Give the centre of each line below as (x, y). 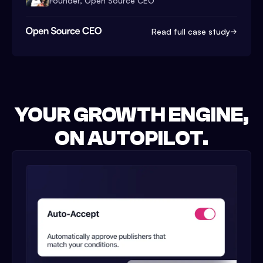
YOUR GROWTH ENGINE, (131, 114)
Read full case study (191, 31)
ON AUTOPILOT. (131, 138)
